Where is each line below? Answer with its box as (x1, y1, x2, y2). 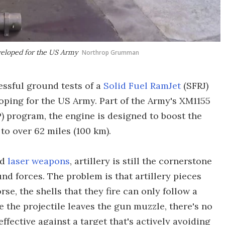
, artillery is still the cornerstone (70, 155, 212, 167)
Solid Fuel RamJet (103, 80, 181, 91)
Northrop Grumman (82, 48, 139, 57)
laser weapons (8, 155, 70, 167)
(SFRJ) (181, 80, 208, 91)
